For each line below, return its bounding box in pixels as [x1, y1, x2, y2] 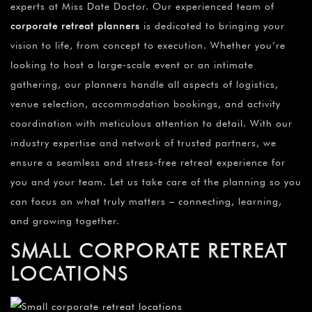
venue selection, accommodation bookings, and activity [10, 97, 281, 109]
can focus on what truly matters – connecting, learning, [10, 195, 282, 207]
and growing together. [10, 214, 120, 226]
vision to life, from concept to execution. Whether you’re [10, 39, 286, 51]
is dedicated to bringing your [140, 19, 285, 31]
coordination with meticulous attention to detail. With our [10, 117, 292, 129]
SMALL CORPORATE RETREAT [10, 238, 288, 263]
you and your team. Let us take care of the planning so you [10, 175, 302, 187]
